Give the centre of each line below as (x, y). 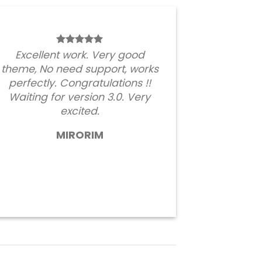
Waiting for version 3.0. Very (80, 97)
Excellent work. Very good (80, 55)
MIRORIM (80, 135)
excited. (80, 111)
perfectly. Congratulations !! (80, 83)
